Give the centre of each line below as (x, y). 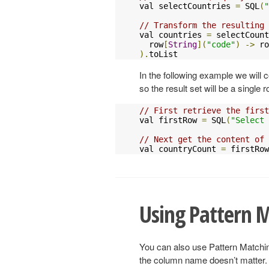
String (183, 45)
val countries (173, 35)
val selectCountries (187, 6)
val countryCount (180, 149)
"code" (221, 45)
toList (163, 54)
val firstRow (171, 120)
